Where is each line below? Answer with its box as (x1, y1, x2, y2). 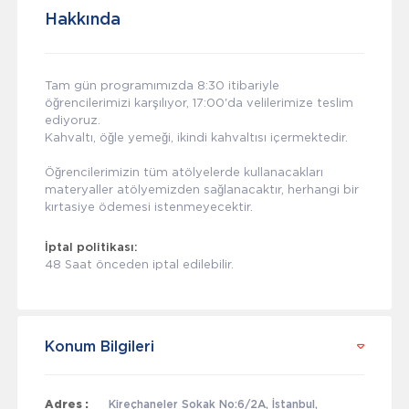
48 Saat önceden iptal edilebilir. (44, 257, 234, 271)
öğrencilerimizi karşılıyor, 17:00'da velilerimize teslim (44, 96, 353, 109)
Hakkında (44, 12, 121, 28)
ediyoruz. (44, 113, 100, 126)
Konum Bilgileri (44, 340, 154, 355)
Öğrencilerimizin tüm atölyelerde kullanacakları (44, 165, 323, 178)
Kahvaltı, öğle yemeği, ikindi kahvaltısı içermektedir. (44, 131, 348, 143)
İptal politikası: (44, 242, 138, 255)
